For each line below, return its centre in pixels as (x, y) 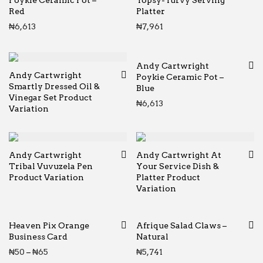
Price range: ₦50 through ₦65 (108, 251)
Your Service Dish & (178, 166)
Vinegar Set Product (50, 97)
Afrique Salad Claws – (181, 225)
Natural (152, 237)
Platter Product (168, 177)
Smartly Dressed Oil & (54, 86)
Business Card (38, 237)
